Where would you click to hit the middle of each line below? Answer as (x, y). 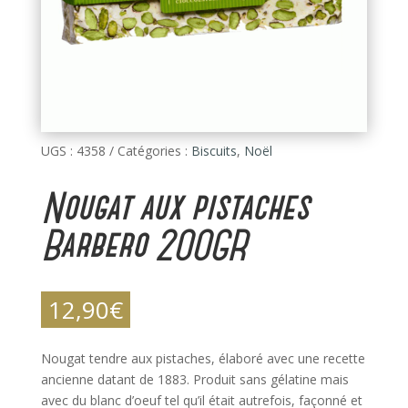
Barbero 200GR (143, 245)
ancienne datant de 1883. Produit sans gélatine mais (194, 380)
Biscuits (214, 151)
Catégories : (154, 151)
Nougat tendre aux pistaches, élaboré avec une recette (203, 359)
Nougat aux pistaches (174, 208)
